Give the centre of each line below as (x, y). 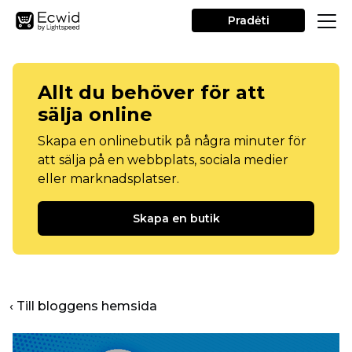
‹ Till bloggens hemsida (83, 306)
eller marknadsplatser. (108, 179)
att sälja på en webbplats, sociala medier (163, 160)
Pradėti (248, 20)
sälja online (95, 114)
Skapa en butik (176, 218)
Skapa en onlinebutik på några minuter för (172, 141)
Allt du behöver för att (151, 92)
